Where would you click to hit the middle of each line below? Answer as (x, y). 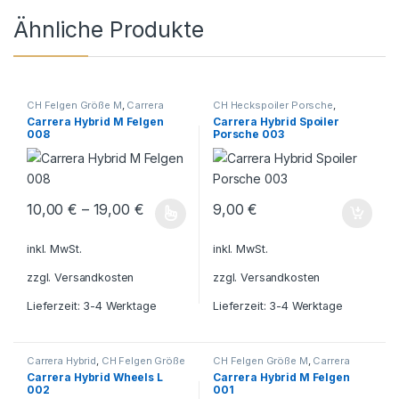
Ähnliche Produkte (109, 29)
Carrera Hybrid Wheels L (94, 377)
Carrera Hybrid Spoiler (276, 121)
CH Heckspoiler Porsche (273, 105)
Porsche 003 (248, 134)
